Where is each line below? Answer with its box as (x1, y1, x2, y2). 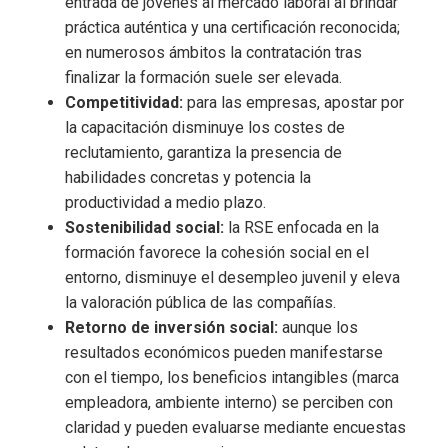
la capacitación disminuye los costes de (65, 118, 345, 138)
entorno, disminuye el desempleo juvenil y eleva (65, 268, 400, 288)
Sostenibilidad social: (65, 218, 224, 238)
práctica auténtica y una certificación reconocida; (65, 18, 400, 38)
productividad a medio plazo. (65, 193, 266, 213)
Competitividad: (65, 93, 183, 113)
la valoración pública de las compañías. (65, 293, 336, 313)
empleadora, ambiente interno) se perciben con (65, 393, 393, 413)
